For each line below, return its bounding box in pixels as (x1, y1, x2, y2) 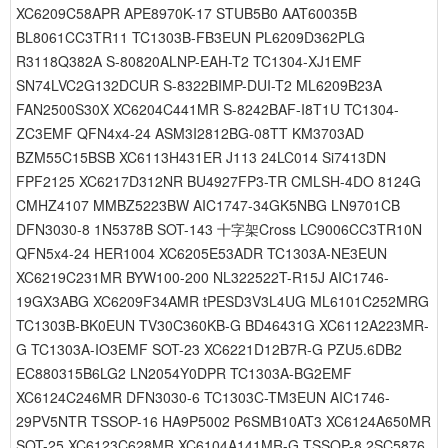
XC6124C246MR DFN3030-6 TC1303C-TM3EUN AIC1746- (16, 387, 390, 407)
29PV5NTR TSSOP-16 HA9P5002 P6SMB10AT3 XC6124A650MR (16, 411, 431, 431)
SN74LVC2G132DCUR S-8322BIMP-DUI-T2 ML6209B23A (16, 75, 382, 95)
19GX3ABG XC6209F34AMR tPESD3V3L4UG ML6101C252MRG (16, 291, 429, 311)
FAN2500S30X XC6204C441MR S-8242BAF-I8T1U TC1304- (16, 99, 399, 119)
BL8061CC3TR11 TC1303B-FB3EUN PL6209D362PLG (16, 27, 365, 47)
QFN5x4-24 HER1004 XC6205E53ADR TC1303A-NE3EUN (16, 243, 387, 263)
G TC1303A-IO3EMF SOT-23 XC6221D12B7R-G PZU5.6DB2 (16, 339, 402, 359)
